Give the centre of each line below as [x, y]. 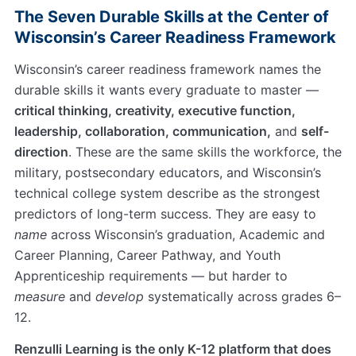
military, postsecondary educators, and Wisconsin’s [168, 173]
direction [41, 152]
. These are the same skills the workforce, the [205, 152]
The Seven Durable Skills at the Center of [172, 17]
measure [40, 297]
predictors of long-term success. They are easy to [165, 214]
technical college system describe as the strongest [167, 193]
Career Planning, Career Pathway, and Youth [147, 255]
